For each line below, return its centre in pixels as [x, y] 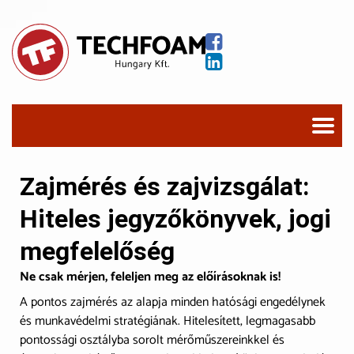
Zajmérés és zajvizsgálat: [164, 187]
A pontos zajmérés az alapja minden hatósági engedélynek [173, 303]
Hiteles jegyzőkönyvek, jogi [175, 219]
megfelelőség [97, 252]
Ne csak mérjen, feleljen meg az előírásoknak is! [150, 277]
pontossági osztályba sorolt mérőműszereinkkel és [152, 341]
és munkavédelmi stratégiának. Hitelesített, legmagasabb [168, 322]
